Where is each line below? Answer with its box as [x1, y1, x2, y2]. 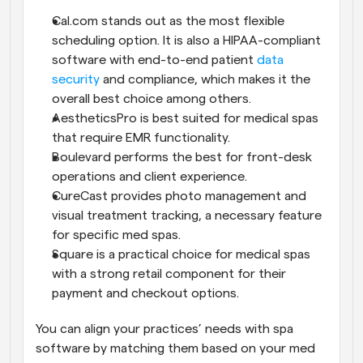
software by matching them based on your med [36, 341, 315, 355]
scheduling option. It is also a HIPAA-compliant [52, 33, 321, 47]
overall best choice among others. [52, 92, 251, 105]
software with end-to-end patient [52, 53, 257, 66]
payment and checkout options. [52, 286, 239, 300]
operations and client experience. [52, 169, 247, 183]
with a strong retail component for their [52, 267, 286, 280]
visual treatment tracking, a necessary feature [52, 208, 322, 222]
